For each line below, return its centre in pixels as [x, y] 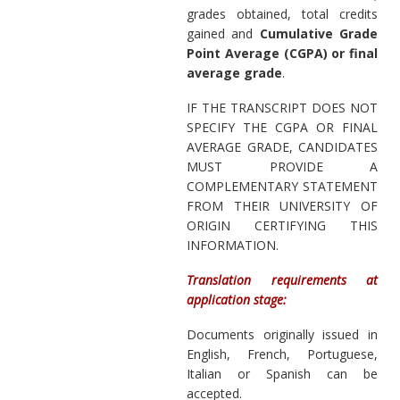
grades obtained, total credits [282, 13]
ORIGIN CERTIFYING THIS [282, 225]
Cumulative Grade [319, 33]
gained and [223, 33]
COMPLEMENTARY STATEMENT [282, 186]
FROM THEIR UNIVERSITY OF [282, 205]
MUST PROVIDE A [282, 166]
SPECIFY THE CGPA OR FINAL [282, 127]
